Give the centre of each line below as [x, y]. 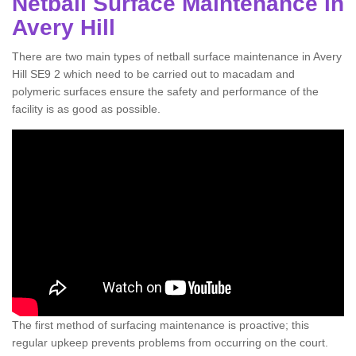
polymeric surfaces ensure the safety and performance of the [165, 91]
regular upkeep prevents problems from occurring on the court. [170, 343]
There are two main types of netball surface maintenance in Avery [177, 56]
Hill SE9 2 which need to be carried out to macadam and [153, 74]
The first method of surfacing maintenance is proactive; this [161, 325]
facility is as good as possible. [86, 109]
